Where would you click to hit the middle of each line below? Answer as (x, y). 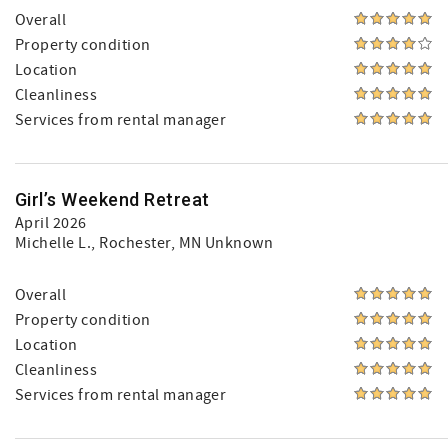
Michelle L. (53, 243)
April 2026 (51, 223)
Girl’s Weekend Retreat (112, 199)
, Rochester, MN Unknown (182, 243)
